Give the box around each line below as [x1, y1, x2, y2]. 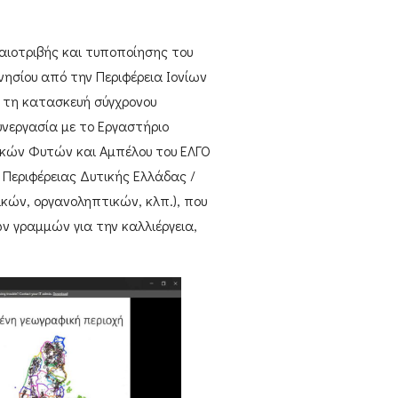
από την [36, 67, 96, 86]
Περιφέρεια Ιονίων [95, 67, 207, 86]
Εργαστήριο [97, 116, 169, 136]
